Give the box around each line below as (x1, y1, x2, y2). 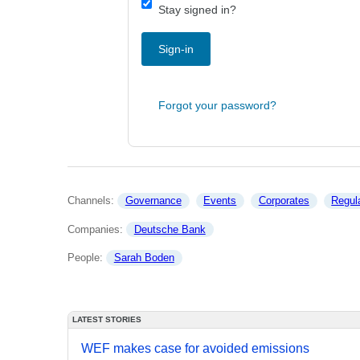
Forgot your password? (158, 99, 276, 112)
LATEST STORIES (72, 314, 141, 324)
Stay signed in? (158, 3, 236, 16)
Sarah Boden (113, 252, 174, 264)
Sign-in (158, 43, 194, 55)
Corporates (258, 194, 309, 207)
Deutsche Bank (133, 223, 206, 235)
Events (203, 194, 237, 207)
